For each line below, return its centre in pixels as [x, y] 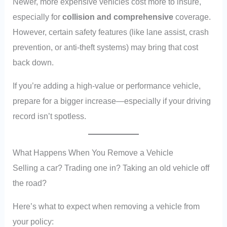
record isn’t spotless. [50, 116]
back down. [33, 62]
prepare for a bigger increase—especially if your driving [112, 101]
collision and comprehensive [118, 16]
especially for [38, 16]
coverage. [192, 16]
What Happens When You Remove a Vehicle [93, 152]
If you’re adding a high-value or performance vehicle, [107, 85]
